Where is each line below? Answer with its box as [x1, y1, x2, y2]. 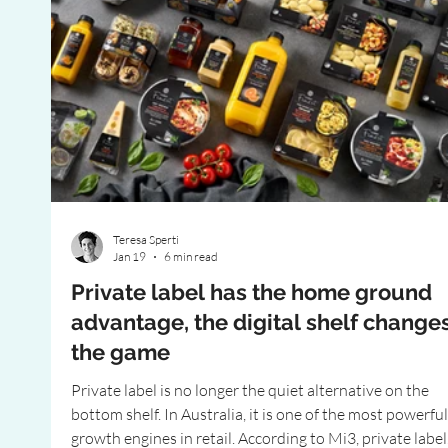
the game [71, 339, 170, 365]
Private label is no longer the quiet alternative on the [71, 380, 429, 400]
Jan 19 [113, 249, 146, 264]
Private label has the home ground [71, 279, 432, 305]
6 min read [164, 249, 218, 264]
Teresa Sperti [113, 232, 179, 247]
